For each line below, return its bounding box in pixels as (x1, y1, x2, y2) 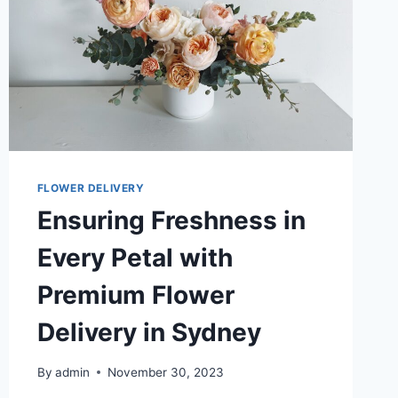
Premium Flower (36, 280, 235, 311)
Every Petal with (36, 243, 233, 274)
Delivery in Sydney (36, 317, 261, 348)
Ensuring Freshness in (36, 205, 306, 236)
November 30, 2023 (107, 364, 224, 379)
